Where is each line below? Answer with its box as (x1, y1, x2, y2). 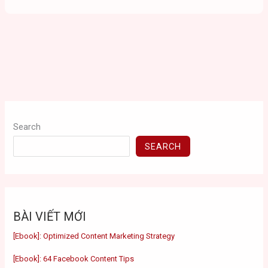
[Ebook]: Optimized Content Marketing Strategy (13, 231, 175, 240)
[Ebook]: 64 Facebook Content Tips (13, 254, 135, 263)
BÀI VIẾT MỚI (13, 209, 87, 224)
